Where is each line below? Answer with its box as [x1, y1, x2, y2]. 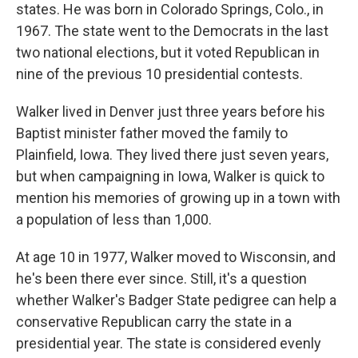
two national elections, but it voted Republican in [16, 44, 320, 61]
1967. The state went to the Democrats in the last [16, 22, 328, 39]
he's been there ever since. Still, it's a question [16, 270, 307, 287]
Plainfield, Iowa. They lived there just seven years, [16, 146, 328, 163]
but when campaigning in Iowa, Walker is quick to [16, 168, 324, 185]
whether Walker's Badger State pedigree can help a [16, 292, 336, 308]
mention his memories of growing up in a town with [16, 189, 340, 206]
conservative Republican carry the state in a [16, 313, 292, 330]
